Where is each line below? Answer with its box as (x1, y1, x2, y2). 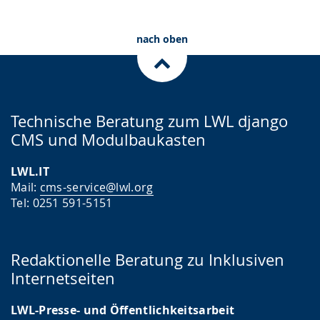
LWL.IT (11, 164, 49, 180)
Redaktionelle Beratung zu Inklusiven (11, 249, 284, 271)
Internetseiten (11, 268, 115, 289)
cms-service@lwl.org (39, 179, 154, 196)
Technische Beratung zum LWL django (11, 111, 288, 132)
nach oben (136, 32, 188, 46)
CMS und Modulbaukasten (11, 129, 206, 151)
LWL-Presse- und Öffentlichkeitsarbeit (11, 302, 235, 319)
